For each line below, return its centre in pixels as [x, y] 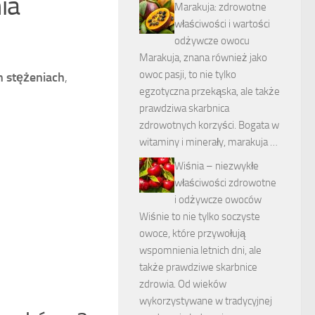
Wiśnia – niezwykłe [217, 166]
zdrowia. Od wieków [183, 284]
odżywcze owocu [212, 41]
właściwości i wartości [222, 24]
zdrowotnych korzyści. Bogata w [209, 125]
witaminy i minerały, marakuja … [208, 142]
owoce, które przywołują [192, 233]
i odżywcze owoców [218, 200]
